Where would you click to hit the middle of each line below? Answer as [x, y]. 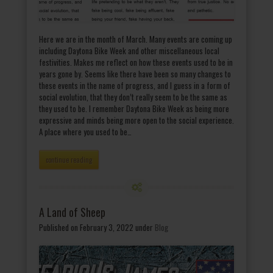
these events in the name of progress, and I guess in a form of [135, 86]
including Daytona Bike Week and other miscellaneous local [129, 51]
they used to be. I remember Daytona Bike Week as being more [134, 109]
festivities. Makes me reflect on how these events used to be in [136, 62]
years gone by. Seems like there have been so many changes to [135, 74]
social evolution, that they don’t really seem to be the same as [133, 97]
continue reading [69, 160]
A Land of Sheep [72, 212]
